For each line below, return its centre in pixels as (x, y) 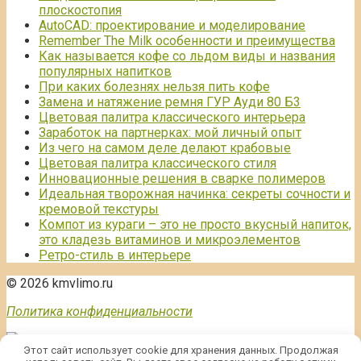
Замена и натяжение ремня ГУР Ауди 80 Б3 (170, 102)
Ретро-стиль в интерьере (115, 255)
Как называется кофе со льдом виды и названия (187, 56)
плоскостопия (80, 10)
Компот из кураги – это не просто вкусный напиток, (195, 225)
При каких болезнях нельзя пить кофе (154, 87)
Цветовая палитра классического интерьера (172, 118)
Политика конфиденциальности (100, 312)
